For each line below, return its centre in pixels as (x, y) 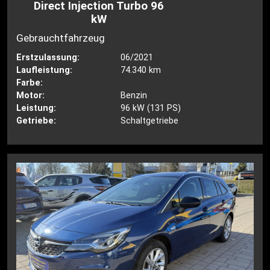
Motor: (31, 95)
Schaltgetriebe (149, 121)
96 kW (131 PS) (150, 108)
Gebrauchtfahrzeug (61, 38)
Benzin (133, 95)
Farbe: (30, 83)
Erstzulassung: (48, 57)
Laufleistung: (45, 70)
